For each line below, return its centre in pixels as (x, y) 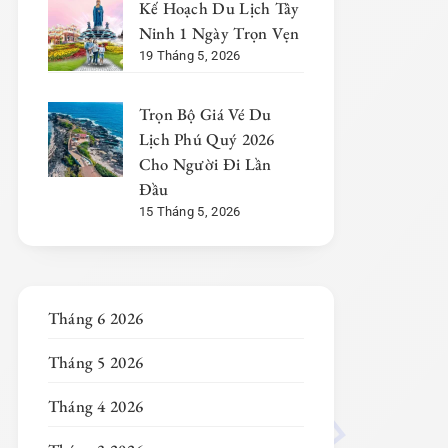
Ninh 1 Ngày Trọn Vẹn (219, 33)
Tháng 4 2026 (95, 406)
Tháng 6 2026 (95, 318)
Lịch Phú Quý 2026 (206, 139)
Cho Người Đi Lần (205, 164)
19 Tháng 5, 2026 (189, 56)
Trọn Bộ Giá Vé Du (205, 114)
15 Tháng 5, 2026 (189, 212)
